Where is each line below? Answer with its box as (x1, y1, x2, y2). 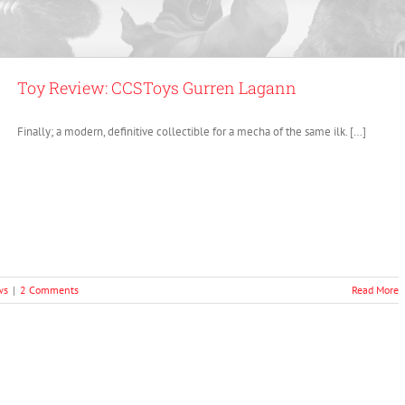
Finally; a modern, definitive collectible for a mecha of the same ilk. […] (17, 124, 366, 139)
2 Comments (20, 283, 79, 297)
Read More (352, 283, 399, 297)
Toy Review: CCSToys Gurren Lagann (17, 77, 297, 99)
